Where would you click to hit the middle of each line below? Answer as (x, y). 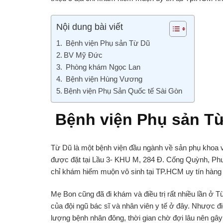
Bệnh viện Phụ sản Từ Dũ (108, 43)
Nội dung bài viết (90, 27)
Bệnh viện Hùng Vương (103, 79)
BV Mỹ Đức (84, 55)
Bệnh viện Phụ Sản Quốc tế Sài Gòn (124, 91)
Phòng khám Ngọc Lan (103, 67)
